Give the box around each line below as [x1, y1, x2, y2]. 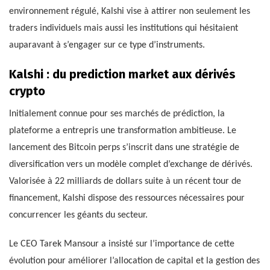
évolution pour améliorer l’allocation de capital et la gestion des [9, 256, 260, 266]
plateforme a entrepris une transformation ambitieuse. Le [9, 126, 236, 136]
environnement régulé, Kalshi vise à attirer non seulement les [9, 7, 250, 17]
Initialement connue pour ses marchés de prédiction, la [9, 109, 225, 119]
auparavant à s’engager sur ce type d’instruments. [9, 40, 205, 51]
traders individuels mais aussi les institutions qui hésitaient [9, 24, 238, 34]
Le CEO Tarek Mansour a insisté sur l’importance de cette [9, 239, 234, 250]
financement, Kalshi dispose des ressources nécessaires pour [9, 193, 245, 204]
